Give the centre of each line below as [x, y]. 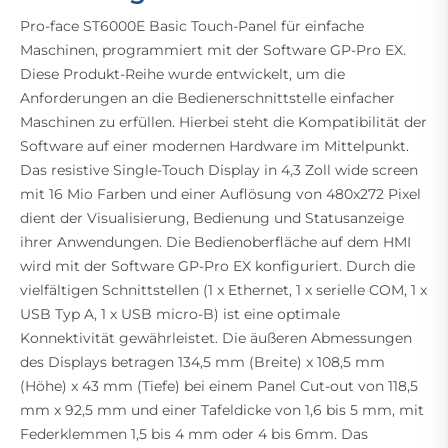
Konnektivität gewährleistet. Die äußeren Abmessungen [216, 337]
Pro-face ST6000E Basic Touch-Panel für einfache [192, 25]
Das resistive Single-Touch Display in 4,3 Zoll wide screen [219, 169]
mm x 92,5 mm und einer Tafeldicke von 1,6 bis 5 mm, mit [222, 409]
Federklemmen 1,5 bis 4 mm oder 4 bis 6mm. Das [194, 433]
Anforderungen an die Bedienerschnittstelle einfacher [207, 97]
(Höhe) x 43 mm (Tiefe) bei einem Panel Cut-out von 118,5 [219, 385]
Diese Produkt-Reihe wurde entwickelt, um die [182, 73]
